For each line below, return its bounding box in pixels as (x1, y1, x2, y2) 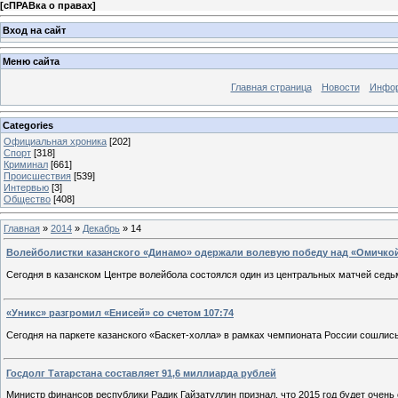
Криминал (4, 158, 48, 170)
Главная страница (230, 82, 312, 93)
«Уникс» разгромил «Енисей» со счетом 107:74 (6, 306, 234, 318)
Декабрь (83, 222, 120, 234)
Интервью (4, 181, 49, 193)
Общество (4, 193, 51, 204)
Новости (321, 82, 360, 93)
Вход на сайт (3, 24, 66, 36)
